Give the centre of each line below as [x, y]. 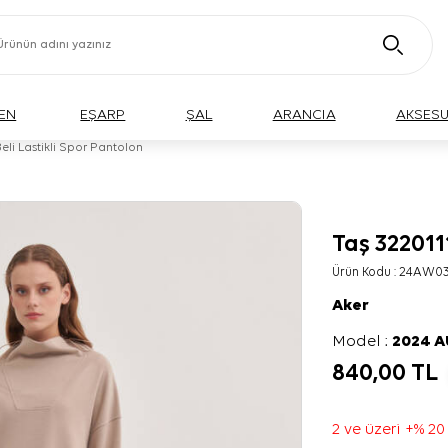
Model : [362, 342]
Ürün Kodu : [366, 272]
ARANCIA [304, 114]
